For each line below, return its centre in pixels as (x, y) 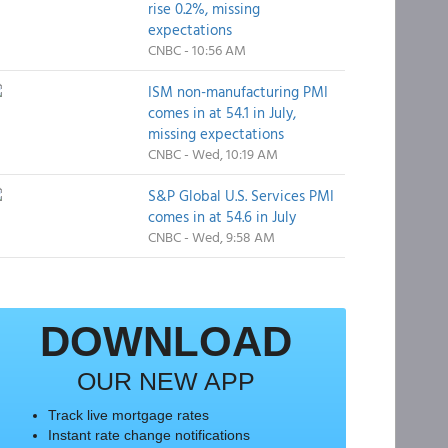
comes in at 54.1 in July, (221, 112)
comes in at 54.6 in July (221, 216)
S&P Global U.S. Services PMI (240, 195)
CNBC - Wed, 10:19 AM (212, 153)
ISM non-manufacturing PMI (237, 91)
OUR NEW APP (165, 381)
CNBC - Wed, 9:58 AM (211, 236)
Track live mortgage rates (128, 415)
